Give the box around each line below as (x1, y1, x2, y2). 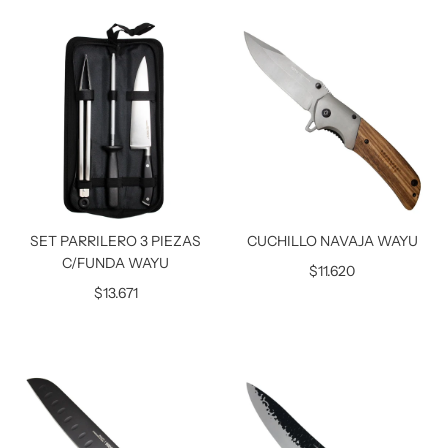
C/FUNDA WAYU (62, 253, 170, 272)
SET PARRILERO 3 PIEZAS (30, 231, 202, 250)
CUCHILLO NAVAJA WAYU (246, 231, 418, 250)
